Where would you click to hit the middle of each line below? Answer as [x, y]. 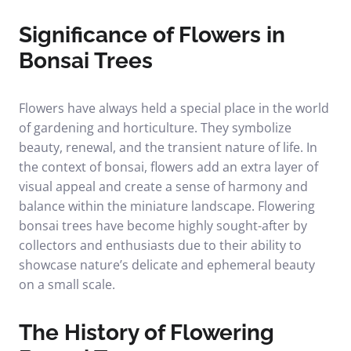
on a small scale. [67, 284]
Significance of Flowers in [152, 35]
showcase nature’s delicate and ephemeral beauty [167, 265]
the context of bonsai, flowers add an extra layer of [168, 167]
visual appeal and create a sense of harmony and [163, 186]
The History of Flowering [147, 333]
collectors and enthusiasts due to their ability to [160, 245]
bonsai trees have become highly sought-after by [163, 226]
